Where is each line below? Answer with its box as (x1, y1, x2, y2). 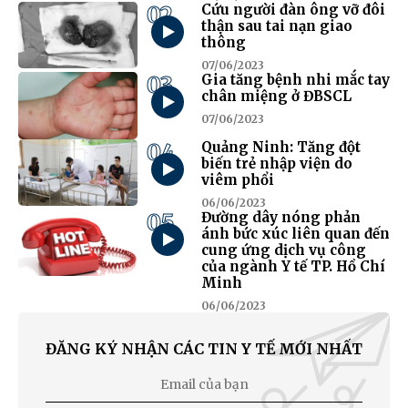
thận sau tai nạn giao (200, 17, 352, 36)
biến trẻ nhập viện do (200, 154, 352, 172)
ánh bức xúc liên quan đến (200, 224, 390, 242)
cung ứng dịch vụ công (200, 240, 366, 259)
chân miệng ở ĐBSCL (200, 87, 352, 106)
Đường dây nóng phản (200, 208, 361, 226)
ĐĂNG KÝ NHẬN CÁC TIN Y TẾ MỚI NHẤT (46, 340, 362, 358)
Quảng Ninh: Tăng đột (200, 138, 361, 156)
